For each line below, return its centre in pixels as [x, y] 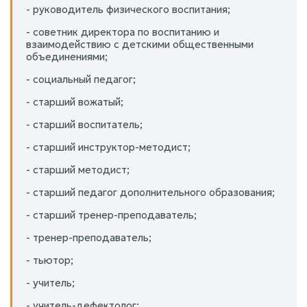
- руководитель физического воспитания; [128, 9]
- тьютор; [50, 260]
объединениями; [67, 56]
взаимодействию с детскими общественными [140, 44]
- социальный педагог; [81, 79]
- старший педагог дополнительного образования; [150, 192]
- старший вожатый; [75, 101]
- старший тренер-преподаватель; [111, 214]
